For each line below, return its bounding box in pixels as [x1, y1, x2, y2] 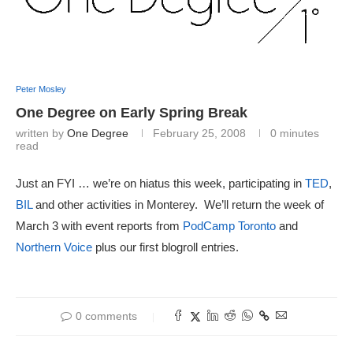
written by [16, 127, 67, 140]
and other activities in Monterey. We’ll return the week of [32, 198, 324, 212]
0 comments [75, 310, 137, 323]
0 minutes [270, 127, 319, 140]
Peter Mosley [16, 84, 66, 95]
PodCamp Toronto [183, 219, 279, 233]
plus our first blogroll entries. [92, 240, 239, 255]
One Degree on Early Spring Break [16, 105, 247, 121]
